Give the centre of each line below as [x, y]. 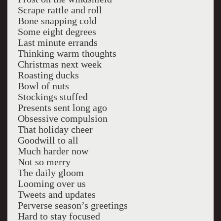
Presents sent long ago [62, 108]
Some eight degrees [57, 32]
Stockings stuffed [53, 97]
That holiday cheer [55, 129]
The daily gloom [51, 173]
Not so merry [44, 162]
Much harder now [53, 151]
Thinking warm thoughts [67, 53]
